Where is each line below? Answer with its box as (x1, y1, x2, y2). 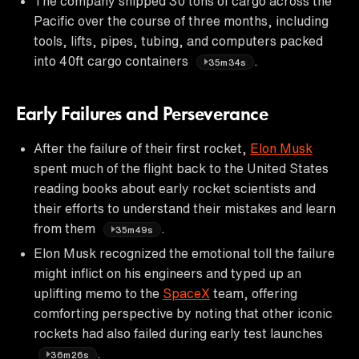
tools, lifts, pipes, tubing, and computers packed (34, 34, 323, 47)
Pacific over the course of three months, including (34, 14, 329, 27)
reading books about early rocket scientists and (34, 181, 316, 195)
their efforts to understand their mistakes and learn (34, 201, 336, 215)
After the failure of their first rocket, (34, 141, 250, 155)
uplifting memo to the (34, 286, 163, 300)
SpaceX (163, 286, 210, 300)
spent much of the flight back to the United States (34, 161, 329, 175)
